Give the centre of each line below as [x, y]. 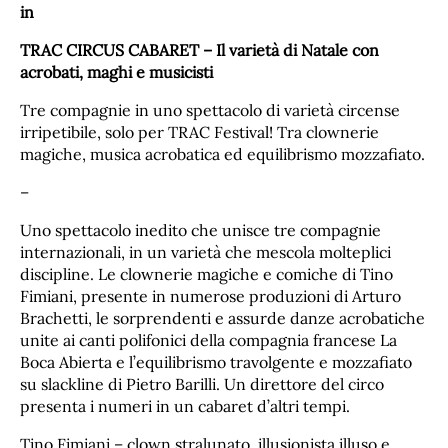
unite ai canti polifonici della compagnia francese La [208, 339]
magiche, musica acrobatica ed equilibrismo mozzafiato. [222, 153]
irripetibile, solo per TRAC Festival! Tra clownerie [199, 131]
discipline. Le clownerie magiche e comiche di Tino [206, 273]
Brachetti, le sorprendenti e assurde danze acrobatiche [222, 317]
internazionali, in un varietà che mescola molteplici [205, 251]
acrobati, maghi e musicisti [116, 71]
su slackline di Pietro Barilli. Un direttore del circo [202, 383]
